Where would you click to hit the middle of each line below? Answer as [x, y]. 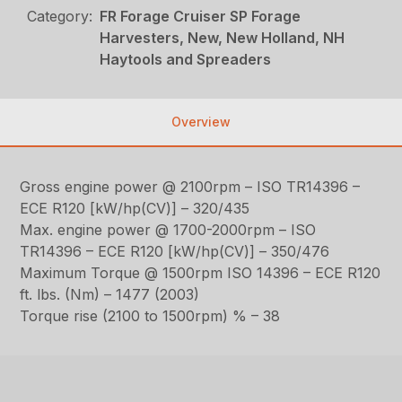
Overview [201, 122]
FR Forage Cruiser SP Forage [201, 17]
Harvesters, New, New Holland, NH [223, 38]
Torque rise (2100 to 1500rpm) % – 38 [150, 316]
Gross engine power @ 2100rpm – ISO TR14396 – [190, 187]
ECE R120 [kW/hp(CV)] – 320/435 [135, 209]
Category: [60, 17]
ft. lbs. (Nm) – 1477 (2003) [110, 295]
